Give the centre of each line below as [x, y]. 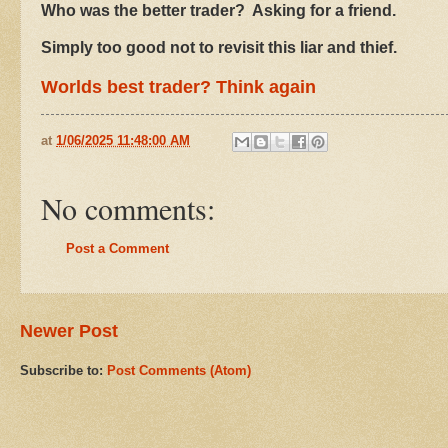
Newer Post [69, 330]
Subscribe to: [63, 370]
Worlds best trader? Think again [178, 86]
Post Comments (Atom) [179, 370]
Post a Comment [117, 249]
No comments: [128, 207]
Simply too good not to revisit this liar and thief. [219, 48]
